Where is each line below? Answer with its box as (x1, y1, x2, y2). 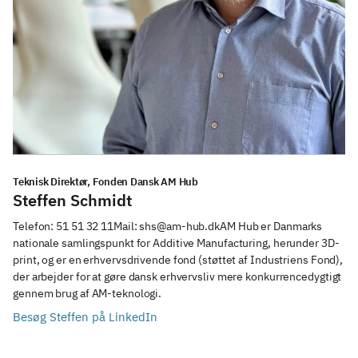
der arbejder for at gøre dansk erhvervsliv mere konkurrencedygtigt (13, 269, 342, 284)
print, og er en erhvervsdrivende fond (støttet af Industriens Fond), (13, 253, 344, 267)
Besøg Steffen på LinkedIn (13, 309, 157, 324)
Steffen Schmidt (13, 189, 132, 211)
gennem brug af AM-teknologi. (13, 286, 165, 300)
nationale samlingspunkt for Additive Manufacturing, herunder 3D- (13, 236, 340, 250)
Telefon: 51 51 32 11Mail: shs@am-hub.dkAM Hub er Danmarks (13, 219, 323, 233)
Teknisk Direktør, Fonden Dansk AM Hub (13, 175, 198, 189)
